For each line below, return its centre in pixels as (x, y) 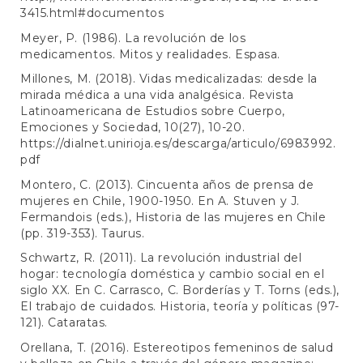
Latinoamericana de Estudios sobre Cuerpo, (153, 111)
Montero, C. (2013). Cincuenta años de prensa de (167, 184)
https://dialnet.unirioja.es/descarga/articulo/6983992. (178, 144)
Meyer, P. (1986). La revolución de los (133, 38)
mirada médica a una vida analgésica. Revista (157, 95)
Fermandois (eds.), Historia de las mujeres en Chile (173, 217)
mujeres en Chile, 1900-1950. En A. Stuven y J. (160, 201)
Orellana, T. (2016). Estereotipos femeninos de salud (177, 347)
